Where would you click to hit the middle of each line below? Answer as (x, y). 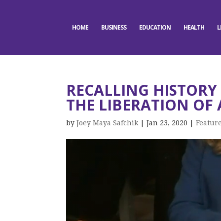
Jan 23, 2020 (167, 123)
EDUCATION (155, 27)
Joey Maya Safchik (108, 123)
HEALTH (194, 27)
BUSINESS (113, 27)
